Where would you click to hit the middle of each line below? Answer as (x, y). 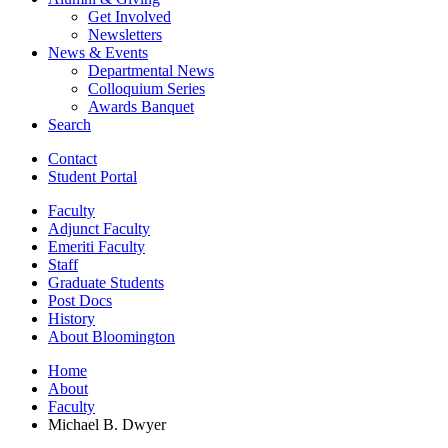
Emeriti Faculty (96, 246)
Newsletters (125, 34)
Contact (72, 158)
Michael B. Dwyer (107, 424)
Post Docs (80, 300)
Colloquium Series (146, 88)
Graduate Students (106, 282)
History (71, 318)
